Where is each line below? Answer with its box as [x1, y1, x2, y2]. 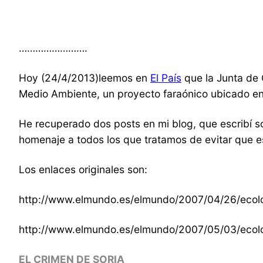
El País [150, 72, 181, 85]
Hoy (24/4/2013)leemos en [19, 72, 150, 85]
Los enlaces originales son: [19, 163, 147, 176]
